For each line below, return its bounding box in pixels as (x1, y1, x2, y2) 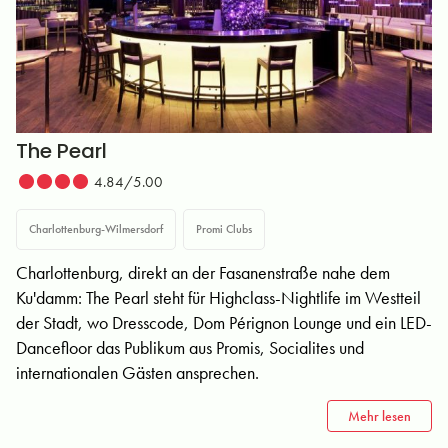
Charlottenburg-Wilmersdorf (29, 221, 163, 237)
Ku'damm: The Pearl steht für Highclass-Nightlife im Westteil (16, 286, 421, 309)
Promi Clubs (196, 221, 252, 237)
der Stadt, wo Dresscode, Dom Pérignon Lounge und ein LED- (16, 311, 432, 334)
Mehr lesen (348, 407, 411, 425)
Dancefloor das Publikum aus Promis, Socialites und (16, 336, 364, 359)
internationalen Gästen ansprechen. (16, 361, 259, 384)
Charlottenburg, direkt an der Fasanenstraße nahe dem (16, 261, 390, 284)
